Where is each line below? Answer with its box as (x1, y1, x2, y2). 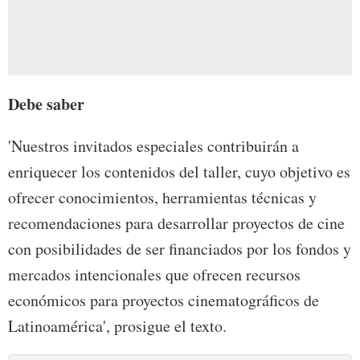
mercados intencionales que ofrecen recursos (8, 264, 301, 286)
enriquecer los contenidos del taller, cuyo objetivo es (8, 161, 350, 183)
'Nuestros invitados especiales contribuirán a (8, 135, 299, 157)
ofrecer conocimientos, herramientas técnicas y (8, 186, 317, 209)
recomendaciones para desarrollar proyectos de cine (8, 212, 345, 235)
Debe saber (8, 92, 84, 117)
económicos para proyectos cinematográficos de (8, 289, 319, 312)
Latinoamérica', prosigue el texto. (8, 315, 227, 337)
